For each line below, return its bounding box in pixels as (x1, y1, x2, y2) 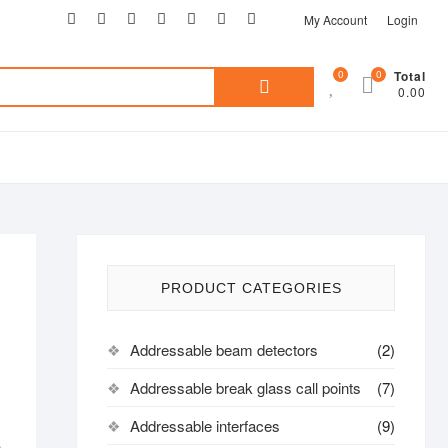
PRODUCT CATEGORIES (160, 280, 342, 296)
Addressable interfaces (130, 415, 280, 436)
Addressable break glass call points (130, 377, 361, 398)
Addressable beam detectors (130, 339, 318, 360)
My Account (304, 11, 367, 28)
